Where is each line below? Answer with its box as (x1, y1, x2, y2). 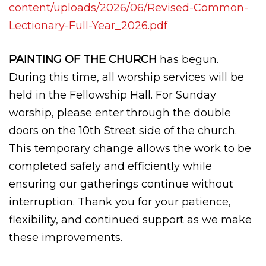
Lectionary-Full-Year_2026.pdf (9, 18, 167, 32)
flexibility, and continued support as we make (9, 213, 252, 226)
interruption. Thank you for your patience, (9, 195, 231, 208)
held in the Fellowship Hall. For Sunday (9, 88, 216, 102)
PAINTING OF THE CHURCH (9, 52, 160, 66)
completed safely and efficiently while (9, 159, 212, 173)
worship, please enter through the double (9, 106, 231, 119)
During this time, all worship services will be (9, 70, 244, 84)
